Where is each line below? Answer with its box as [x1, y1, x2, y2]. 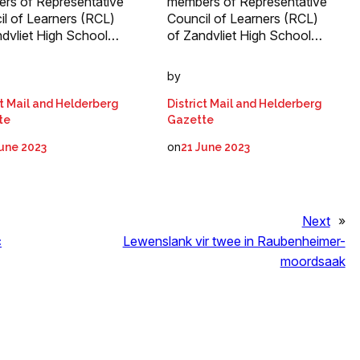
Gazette [167, 113, 215, 127]
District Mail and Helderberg [167, 97, 323, 111]
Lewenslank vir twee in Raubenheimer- [122, 233, 346, 250]
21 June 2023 [181, 141, 251, 154]
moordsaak [280, 253, 346, 270]
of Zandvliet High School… [167, 27, 323, 44]
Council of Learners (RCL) [167, 10, 319, 27]
